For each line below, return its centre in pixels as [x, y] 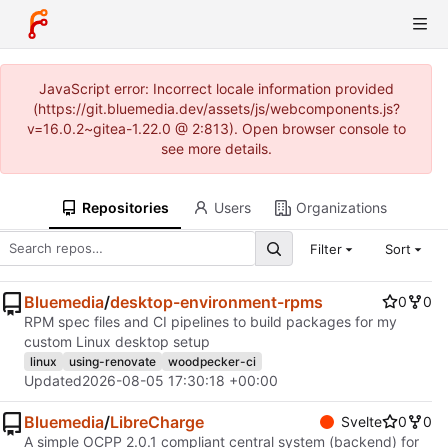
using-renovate [112, 361]
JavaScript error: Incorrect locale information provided [216, 88]
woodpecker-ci [212, 361]
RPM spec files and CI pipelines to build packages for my [210, 322]
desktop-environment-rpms [216, 302]
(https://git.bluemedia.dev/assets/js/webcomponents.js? [216, 108]
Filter [325, 248]
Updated [53, 381]
